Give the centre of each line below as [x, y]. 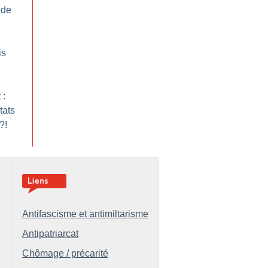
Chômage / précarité [65, 253]
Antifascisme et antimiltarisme [85, 214]
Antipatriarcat [50, 234]
